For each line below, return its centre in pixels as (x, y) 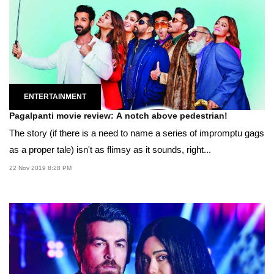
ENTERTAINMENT (55, 96)
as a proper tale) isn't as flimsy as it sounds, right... (110, 149)
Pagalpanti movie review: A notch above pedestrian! (118, 115)
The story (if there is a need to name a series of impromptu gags (137, 133)
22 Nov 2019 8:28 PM (40, 168)
